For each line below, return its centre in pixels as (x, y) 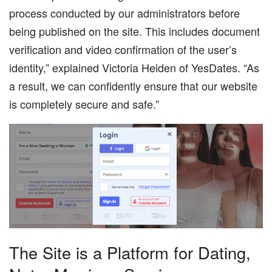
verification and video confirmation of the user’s (123, 49)
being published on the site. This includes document (134, 31)
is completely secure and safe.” (84, 104)
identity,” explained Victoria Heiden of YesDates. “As (134, 67)
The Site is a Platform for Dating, (130, 253)
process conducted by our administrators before (124, 12)
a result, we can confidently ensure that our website (133, 85)
